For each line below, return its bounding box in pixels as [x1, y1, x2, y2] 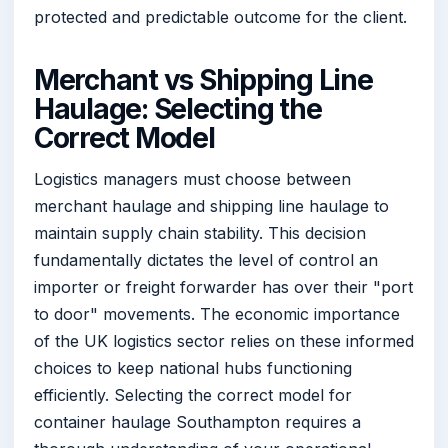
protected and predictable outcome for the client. [34, 7, 407, 28]
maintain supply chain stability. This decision [34, 222, 366, 243]
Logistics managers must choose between [34, 168, 351, 189]
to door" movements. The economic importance [34, 303, 400, 324]
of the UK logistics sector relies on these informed [34, 330, 414, 351]
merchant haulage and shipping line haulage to [34, 195, 389, 216]
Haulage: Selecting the [34, 92, 322, 127]
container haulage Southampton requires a [34, 411, 361, 432]
